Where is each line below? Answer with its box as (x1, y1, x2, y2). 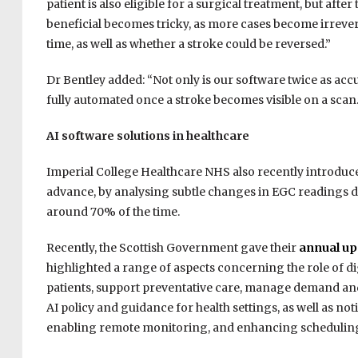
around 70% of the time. (46, 205, 180, 220)
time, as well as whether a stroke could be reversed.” (46, 37, 331, 52)
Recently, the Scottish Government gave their (46, 241, 299, 256)
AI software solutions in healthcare (46, 129, 252, 144)
